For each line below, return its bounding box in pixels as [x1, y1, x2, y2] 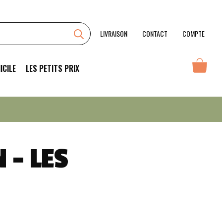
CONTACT [142, 28, 167, 39]
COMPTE [182, 28, 205, 39]
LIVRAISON [100, 28, 127, 39]
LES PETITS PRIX [26, 62, 79, 74]
